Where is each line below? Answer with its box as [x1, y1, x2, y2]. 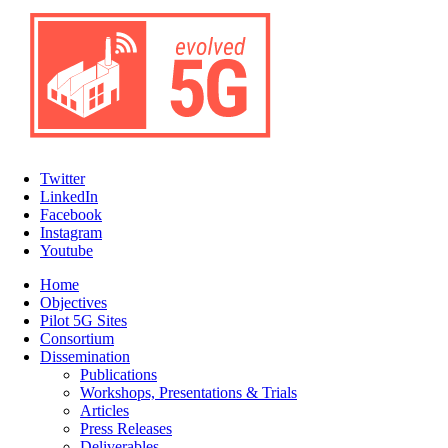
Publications [80, 366, 157, 383]
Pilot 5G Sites [40, 312, 127, 329]
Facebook [40, 206, 102, 223]
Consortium [40, 330, 114, 347]
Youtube [40, 242, 93, 259]
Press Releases [80, 420, 172, 437]
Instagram [40, 224, 102, 241]
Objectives [40, 294, 107, 311]
